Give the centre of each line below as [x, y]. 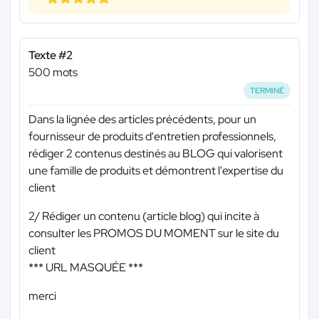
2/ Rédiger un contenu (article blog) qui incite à [144, 216]
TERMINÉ [267, 90]
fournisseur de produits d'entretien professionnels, [152, 137]
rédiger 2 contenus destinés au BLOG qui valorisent [156, 154]
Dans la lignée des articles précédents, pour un [142, 120]
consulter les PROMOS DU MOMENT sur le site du [154, 234]
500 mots [53, 72]
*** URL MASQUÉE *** [86, 268]
